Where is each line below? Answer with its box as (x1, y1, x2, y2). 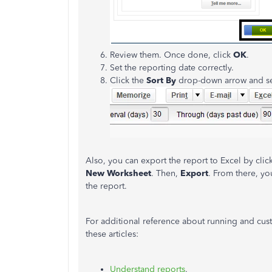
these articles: (86, 229, 141, 239)
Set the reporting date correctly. (110, 63, 234, 73)
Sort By (144, 75, 178, 86)
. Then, (151, 168, 180, 178)
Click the (110, 75, 144, 86)
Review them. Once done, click (110, 50, 233, 60)
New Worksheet (86, 168, 151, 178)
